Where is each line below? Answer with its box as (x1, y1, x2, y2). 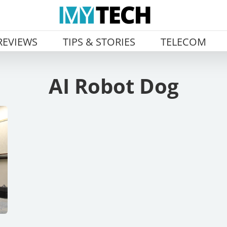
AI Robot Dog (48, 72, 179, 100)
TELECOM (160, 35, 206, 49)
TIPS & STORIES (62, 35, 135, 49)
